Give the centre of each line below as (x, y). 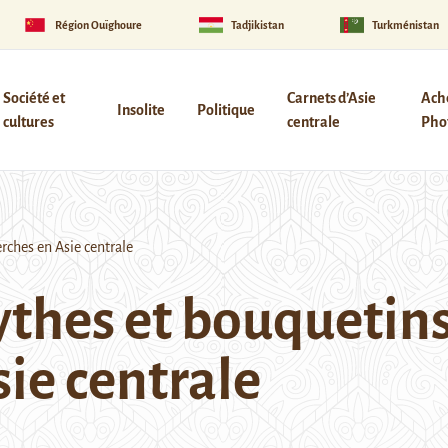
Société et (33, 98)
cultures (28, 122)
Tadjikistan (257, 24)
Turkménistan (406, 24)
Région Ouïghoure (99, 24)
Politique (225, 110)
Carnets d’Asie (331, 98)
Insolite (140, 110)
